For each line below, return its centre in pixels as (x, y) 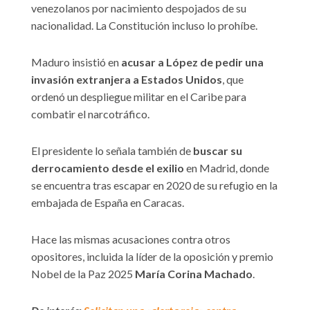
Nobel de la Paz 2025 (83, 273)
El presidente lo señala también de (112, 150)
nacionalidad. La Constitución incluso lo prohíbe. (144, 25)
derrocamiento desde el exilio (108, 167)
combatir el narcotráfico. (90, 113)
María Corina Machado (194, 273)
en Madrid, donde (227, 167)
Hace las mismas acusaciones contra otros (131, 239)
